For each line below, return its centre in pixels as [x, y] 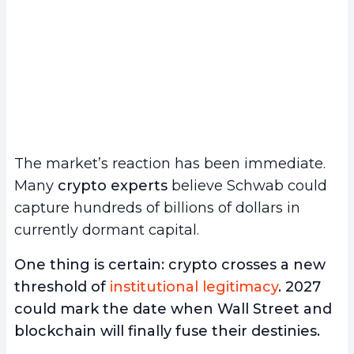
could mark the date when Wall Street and [173, 309]
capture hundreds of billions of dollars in [157, 207]
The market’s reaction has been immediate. [170, 163]
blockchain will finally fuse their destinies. [167, 331]
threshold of [62, 286]
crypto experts [113, 185]
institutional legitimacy [194, 286]
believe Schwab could [247, 185]
